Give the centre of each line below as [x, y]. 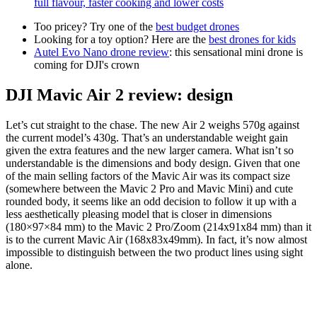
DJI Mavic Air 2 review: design [119, 95]
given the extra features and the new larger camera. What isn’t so [150, 151]
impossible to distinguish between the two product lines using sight [154, 253]
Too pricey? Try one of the [95, 27]
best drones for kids [252, 40]
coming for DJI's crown [87, 65]
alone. [19, 265]
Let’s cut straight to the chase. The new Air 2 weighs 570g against [152, 125]
